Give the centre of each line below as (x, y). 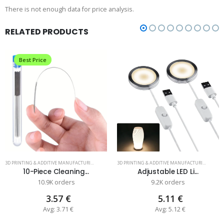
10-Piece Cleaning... (56, 171)
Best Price (33, 60)
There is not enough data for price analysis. (69, 9)
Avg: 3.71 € (58, 209)
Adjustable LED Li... (168, 171)
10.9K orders (56, 182)
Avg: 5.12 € (170, 209)
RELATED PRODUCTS (47, 32)
